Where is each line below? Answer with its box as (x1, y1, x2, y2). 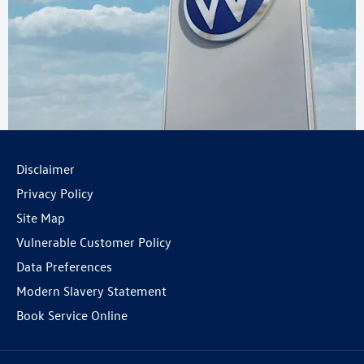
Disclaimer (16, 161, 75, 177)
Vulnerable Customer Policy (16, 234, 171, 250)
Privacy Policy (16, 185, 93, 201)
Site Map (16, 210, 65, 226)
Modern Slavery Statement (16, 283, 167, 299)
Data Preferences (16, 258, 112, 275)
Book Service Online (16, 307, 128, 323)
